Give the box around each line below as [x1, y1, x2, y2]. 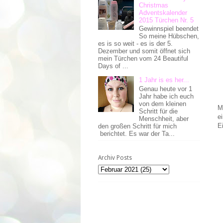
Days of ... [98, 62, 128, 70]
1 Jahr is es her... [139, 76, 190, 84]
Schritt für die [139, 107, 178, 115]
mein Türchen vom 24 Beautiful [98, 55, 188, 63]
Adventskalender [139, 8, 188, 16]
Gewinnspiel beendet [139, 25, 199, 33]
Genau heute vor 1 [139, 85, 193, 93]
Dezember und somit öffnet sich [98, 47, 190, 55]
